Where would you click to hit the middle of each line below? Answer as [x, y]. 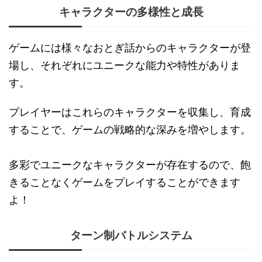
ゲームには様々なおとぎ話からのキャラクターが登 [130, 48]
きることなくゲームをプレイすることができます [125, 182]
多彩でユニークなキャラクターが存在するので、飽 [130, 165]
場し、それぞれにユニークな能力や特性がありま [125, 65]
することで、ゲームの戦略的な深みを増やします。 [130, 130]
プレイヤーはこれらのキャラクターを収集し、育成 [130, 112]
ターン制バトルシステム [131, 236]
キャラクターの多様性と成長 [131, 12]
